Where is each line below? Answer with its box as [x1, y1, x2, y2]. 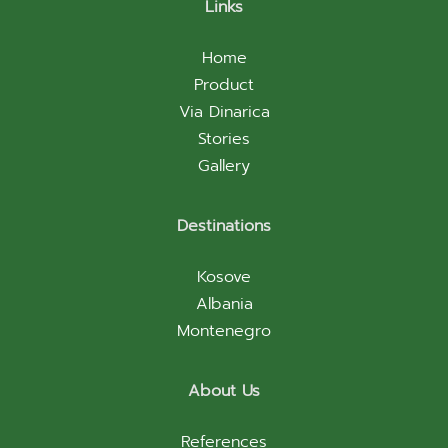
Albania [195, 291, 253, 316]
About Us [188, 378, 260, 403]
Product [194, 72, 254, 97]
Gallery [198, 153, 250, 178]
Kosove [197, 264, 251, 289]
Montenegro [177, 318, 271, 343]
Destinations [177, 213, 271, 238]
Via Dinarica [178, 99, 270, 124]
